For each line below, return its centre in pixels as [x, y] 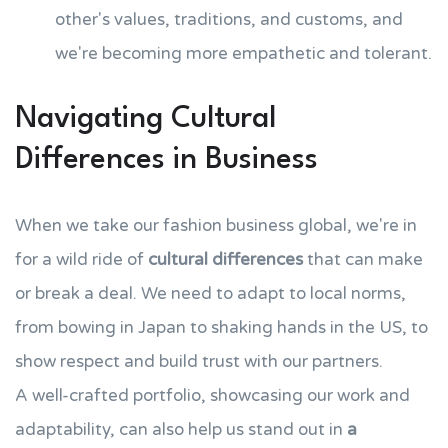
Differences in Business [166, 160]
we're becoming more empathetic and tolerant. [243, 53]
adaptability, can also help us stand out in [181, 429]
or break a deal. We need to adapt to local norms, [210, 293]
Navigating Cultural [145, 119]
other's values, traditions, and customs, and [229, 19]
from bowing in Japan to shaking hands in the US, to [221, 327]
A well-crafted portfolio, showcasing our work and [212, 395]
